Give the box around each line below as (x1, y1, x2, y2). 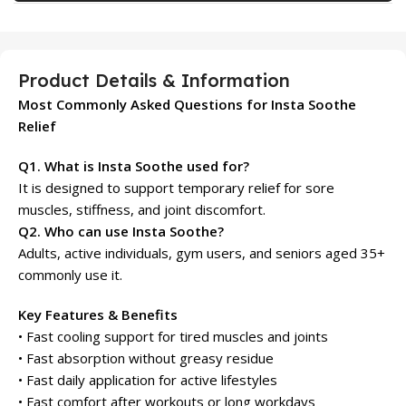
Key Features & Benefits (18, 304, 178, 324)
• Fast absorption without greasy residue (18, 348, 274, 367)
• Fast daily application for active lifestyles (18, 370, 277, 389)
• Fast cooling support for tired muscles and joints (18, 326, 328, 345)
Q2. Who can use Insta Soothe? (18, 221, 224, 240)
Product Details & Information (18, 68, 290, 92)
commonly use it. (18, 265, 122, 284)
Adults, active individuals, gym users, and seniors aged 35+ (18, 243, 385, 262)
